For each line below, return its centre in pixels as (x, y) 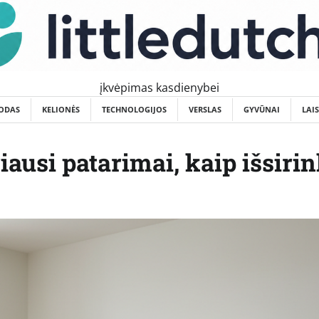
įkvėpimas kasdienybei (159, 87)
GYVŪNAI (262, 109)
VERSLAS (205, 109)
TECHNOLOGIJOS (134, 109)
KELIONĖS (61, 109)
